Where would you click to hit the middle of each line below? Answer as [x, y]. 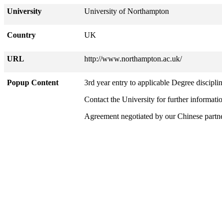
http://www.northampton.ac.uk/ [133, 59]
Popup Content [33, 83]
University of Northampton [127, 11]
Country [21, 35]
